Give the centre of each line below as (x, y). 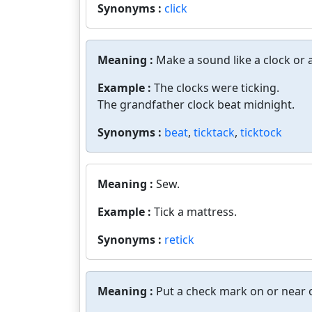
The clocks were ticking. (217, 88)
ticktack (214, 132)
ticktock (261, 132)
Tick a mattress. (195, 212)
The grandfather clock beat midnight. (196, 104)
